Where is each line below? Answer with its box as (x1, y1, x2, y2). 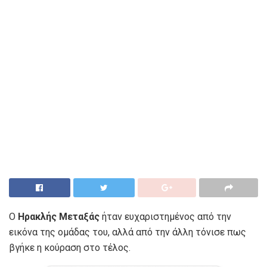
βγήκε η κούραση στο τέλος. (9, 241, 131, 253)
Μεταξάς (59, 210, 100, 222)
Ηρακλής (18, 210, 57, 222)
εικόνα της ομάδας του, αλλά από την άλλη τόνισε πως (9, 226, 246, 238)
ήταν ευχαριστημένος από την (100, 210, 231, 222)
